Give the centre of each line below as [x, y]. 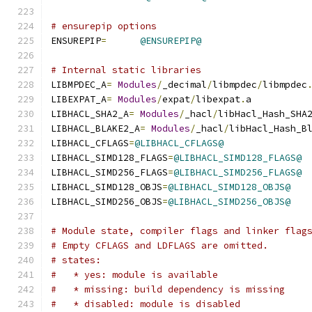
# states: [76, 260]
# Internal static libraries [126, 70]
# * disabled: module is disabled [146, 304]
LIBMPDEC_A [79, 85]
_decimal [185, 85]
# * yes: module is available [134, 275]
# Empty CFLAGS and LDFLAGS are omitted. [159, 245]
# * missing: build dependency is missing [168, 289]
